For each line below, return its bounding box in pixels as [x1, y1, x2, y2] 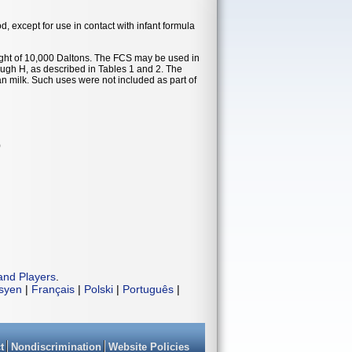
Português [123, 282, 174, 295]
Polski [84, 282, 113, 295]
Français [31, 282, 75, 295]
